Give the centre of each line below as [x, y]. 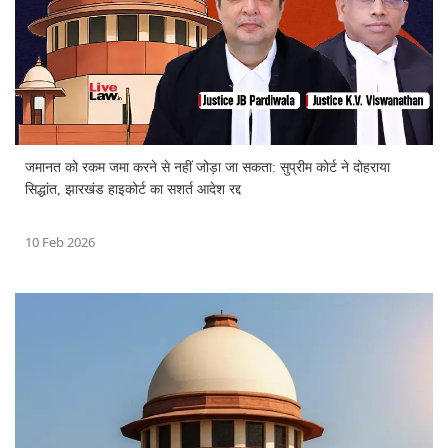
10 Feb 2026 [60, 241]
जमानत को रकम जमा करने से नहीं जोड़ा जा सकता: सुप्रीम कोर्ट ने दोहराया [207, 167]
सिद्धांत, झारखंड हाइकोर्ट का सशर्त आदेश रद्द [133, 189]
